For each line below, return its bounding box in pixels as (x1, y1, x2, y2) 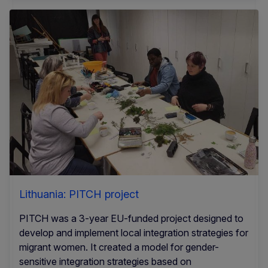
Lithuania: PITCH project (19, 187, 139, 200)
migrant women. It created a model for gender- (19, 240, 219, 253)
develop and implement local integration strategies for (19, 226, 248, 239)
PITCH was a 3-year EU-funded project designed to (19, 212, 243, 224)
